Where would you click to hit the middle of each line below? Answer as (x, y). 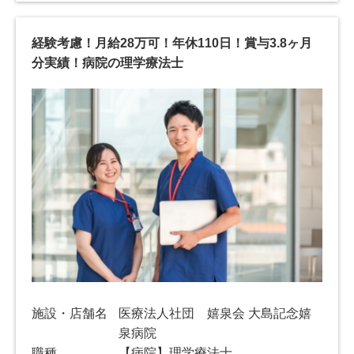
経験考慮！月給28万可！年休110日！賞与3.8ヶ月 (172, 43)
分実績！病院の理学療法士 (107, 62)
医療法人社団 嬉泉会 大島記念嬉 (215, 314)
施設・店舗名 (70, 314)
